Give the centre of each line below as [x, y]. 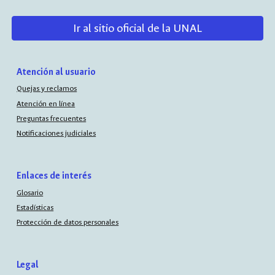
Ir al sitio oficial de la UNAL [137, 28]
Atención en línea [46, 103]
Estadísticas [35, 207]
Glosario [30, 192]
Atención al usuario [56, 72]
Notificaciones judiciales [56, 134]
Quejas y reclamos [47, 89]
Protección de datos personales [68, 223]
